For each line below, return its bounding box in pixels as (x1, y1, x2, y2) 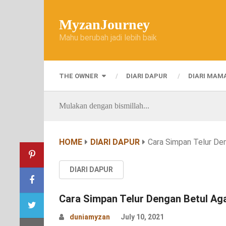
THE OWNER (59, 72, 98, 80)
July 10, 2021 (121, 213, 164, 221)
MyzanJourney (59, 16, 150, 32)
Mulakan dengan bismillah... (59, 101, 149, 110)
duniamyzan (70, 213, 110, 221)
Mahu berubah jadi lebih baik (59, 32, 157, 42)
